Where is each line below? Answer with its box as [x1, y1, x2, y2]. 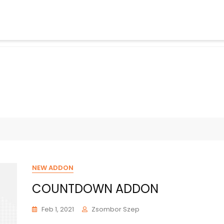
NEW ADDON [32, 163, 73, 172]
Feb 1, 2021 [41, 204, 74, 214]
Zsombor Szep [91, 204, 139, 214]
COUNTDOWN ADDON [32, 180, 158, 197]
